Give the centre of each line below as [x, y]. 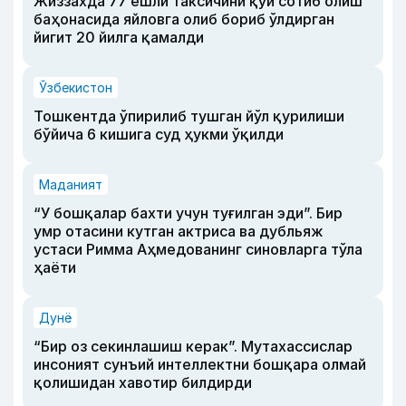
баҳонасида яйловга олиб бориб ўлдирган [184, 19]
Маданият [71, 184]
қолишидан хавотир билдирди [143, 382]
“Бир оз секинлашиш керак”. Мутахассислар [193, 346]
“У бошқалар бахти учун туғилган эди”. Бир [188, 213]
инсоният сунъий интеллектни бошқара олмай [200, 364]
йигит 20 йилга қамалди [119, 37]
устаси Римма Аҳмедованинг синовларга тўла [198, 249]
